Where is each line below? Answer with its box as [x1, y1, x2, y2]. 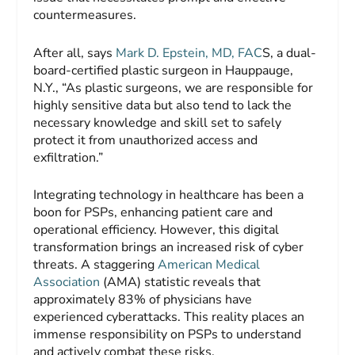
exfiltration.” [33, 148, 104, 166]
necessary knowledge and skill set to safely [33, 113, 282, 132]
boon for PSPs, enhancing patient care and [33, 204, 273, 222]
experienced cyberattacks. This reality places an [33, 308, 305, 326]
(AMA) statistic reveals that [100, 273, 261, 292]
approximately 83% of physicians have [33, 291, 253, 309]
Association [33, 273, 101, 292]
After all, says [33, 44, 116, 62]
